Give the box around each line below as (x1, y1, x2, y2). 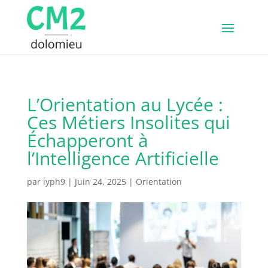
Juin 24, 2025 (74, 175, 126, 187)
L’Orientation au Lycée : (26, 92, 223, 117)
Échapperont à (26, 127, 148, 153)
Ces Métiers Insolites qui (26, 109, 230, 135)
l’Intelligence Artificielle (26, 145, 219, 170)
